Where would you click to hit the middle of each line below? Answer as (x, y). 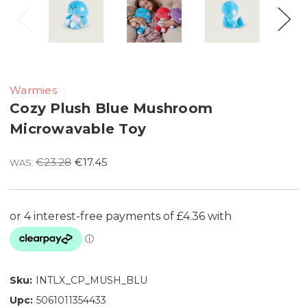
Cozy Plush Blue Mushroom (111, 108)
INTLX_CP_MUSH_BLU (91, 280)
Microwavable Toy (78, 128)
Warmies (33, 90)
